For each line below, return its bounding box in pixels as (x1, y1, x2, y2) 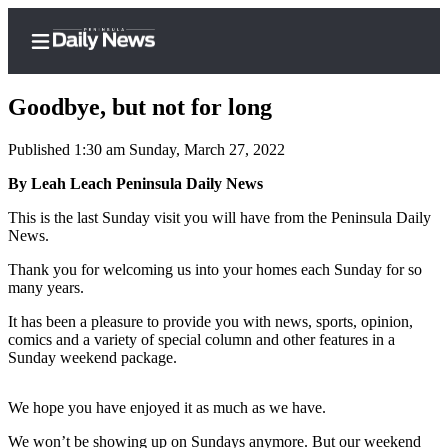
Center (64, 229, 119, 250)
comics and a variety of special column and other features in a (8, 331, 395, 349)
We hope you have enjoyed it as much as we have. (8, 399, 326, 417)
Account (96, 319, 164, 340)
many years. (8, 279, 84, 297)
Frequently (96, 357, 186, 378)
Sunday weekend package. (8, 349, 177, 367)
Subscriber (64, 207, 152, 228)
